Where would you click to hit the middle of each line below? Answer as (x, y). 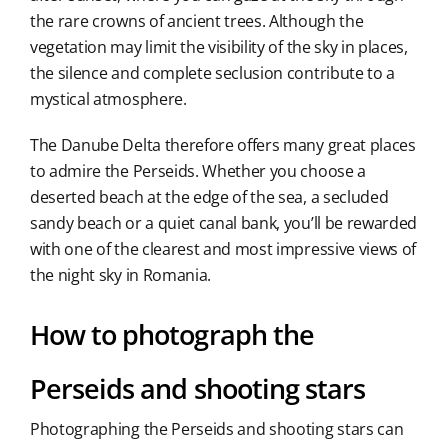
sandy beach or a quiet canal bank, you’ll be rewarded (223, 223)
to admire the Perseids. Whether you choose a (197, 171)
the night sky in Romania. (120, 275)
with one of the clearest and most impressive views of (223, 249)
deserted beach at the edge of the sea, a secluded (209, 197)
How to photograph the (171, 335)
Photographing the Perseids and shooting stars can (216, 429)
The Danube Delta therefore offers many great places (222, 145)
